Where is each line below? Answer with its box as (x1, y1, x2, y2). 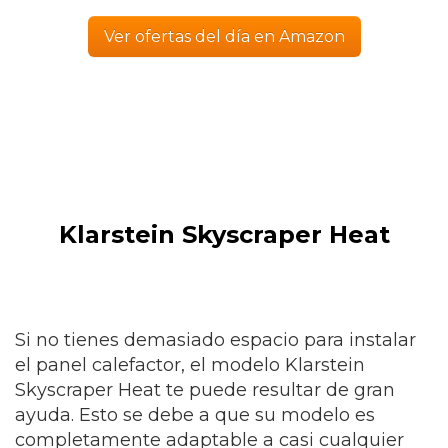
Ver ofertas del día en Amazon (103, 27, 345, 46)
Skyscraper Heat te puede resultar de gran (15, 379, 395, 401)
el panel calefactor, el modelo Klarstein (15, 354, 365, 376)
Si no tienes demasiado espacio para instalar (15, 329, 416, 351)
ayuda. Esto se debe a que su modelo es (15, 404, 375, 426)
